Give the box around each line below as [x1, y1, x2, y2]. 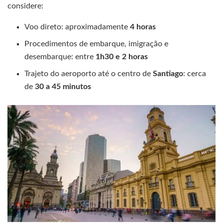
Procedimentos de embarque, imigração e [24, 40, 169, 48]
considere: [7, 2, 43, 10]
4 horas [130, 23, 156, 31]
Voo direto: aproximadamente [24, 23, 130, 31]
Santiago [153, 70, 184, 78]
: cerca [183, 70, 207, 78]
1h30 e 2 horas [96, 53, 148, 61]
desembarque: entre [24, 53, 96, 61]
